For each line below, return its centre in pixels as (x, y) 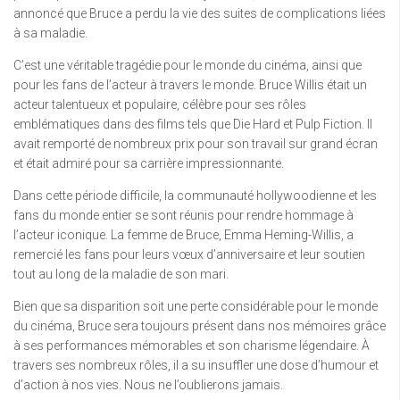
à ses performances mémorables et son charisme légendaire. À (192, 346)
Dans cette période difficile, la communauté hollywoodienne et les (195, 196)
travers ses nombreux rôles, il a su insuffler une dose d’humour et (196, 366)
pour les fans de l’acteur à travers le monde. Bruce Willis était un (190, 85)
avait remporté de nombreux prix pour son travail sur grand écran (196, 144)
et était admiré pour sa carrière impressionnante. (149, 164)
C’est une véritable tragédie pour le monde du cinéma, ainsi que (187, 66)
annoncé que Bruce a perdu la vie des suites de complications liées (200, 14)
